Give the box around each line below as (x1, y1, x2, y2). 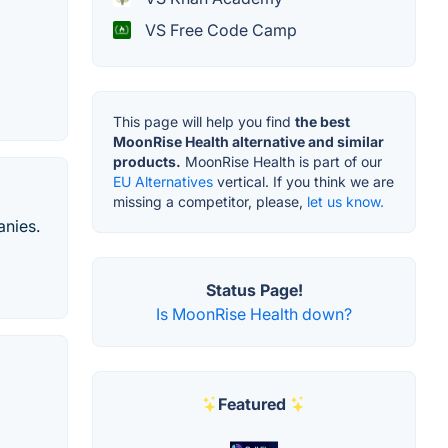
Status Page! (205, 279, 303, 300)
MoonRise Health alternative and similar (113, 132, 384, 150)
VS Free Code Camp (141, 19, 297, 40)
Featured (218, 393, 286, 414)
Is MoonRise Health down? (156, 303, 352, 324)
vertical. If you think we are (213, 172, 394, 190)
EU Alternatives (113, 172, 213, 190)
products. (113, 152, 181, 170)
